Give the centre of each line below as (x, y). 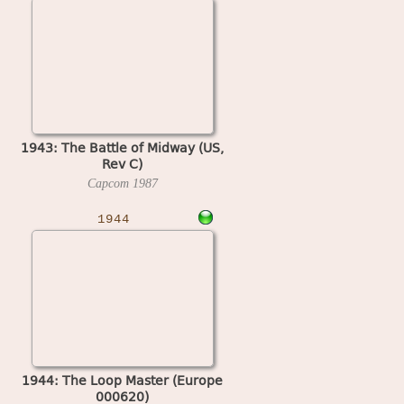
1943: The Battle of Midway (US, (122, 147)
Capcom (110, 183)
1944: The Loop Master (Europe (122, 380)
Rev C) (122, 163)
